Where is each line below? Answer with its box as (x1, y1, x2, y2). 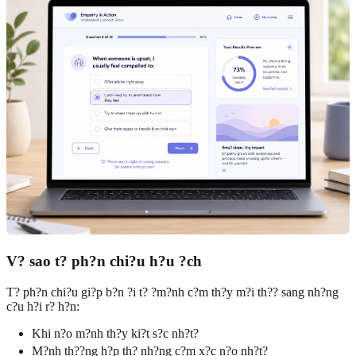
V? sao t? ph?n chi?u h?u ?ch (6, 253, 202, 270)
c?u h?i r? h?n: (6, 299, 79, 313)
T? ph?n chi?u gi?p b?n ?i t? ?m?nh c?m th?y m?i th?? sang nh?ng (6, 284, 339, 299)
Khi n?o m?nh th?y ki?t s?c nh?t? (32, 326, 199, 340)
